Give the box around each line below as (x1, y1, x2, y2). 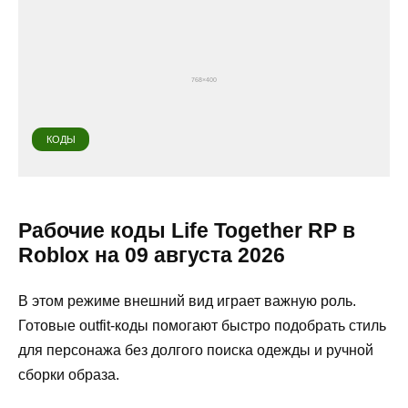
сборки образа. (18, 367, 119, 383)
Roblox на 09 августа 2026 (18, 243, 285, 268)
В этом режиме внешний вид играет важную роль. (18, 293, 356, 310)
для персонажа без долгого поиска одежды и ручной (18, 342, 373, 359)
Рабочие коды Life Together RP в (18, 219, 355, 243)
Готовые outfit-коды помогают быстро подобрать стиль (18, 318, 386, 334)
